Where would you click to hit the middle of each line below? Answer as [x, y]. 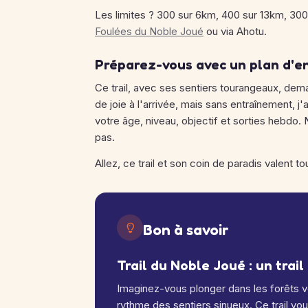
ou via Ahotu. [235, 31]
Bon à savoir [186, 230]
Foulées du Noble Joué [149, 31]
